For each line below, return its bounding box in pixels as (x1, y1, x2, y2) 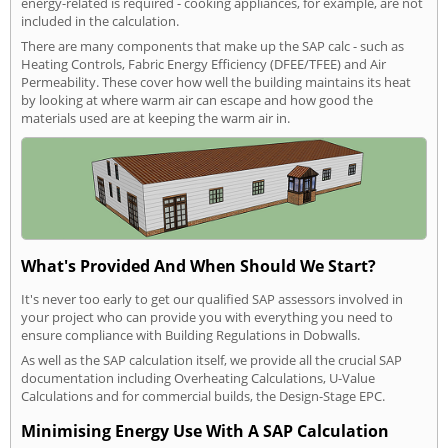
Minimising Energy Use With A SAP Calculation (21, 420, 389, 443)
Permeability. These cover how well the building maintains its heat (21, 73, 411, 92)
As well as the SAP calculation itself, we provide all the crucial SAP (21, 351, 402, 370)
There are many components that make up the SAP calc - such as (21, 37, 404, 56)
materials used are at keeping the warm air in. (21, 109, 290, 128)
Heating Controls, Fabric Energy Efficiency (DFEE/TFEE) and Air (21, 55, 386, 74)
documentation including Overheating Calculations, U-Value (21, 369, 375, 388)
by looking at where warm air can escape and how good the (21, 91, 373, 110)
